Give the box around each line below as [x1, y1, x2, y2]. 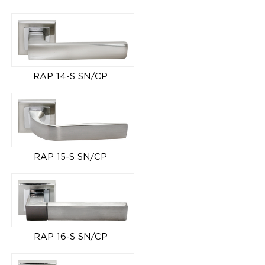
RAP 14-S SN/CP [33, 73, 108, 81]
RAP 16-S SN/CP [33, 233, 108, 241]
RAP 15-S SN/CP [34, 153, 107, 161]
